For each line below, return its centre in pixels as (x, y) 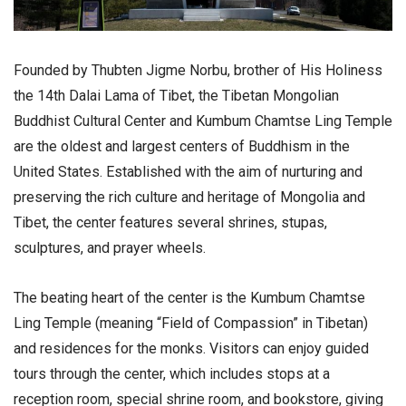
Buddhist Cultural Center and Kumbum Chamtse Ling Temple (203, 121)
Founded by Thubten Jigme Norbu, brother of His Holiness (198, 70)
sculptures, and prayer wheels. (110, 248)
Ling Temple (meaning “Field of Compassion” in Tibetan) (191, 324)
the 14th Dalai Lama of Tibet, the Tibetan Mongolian (176, 96)
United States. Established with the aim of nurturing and (188, 172)
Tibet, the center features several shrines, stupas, (170, 222)
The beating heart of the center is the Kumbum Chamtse (189, 298)
